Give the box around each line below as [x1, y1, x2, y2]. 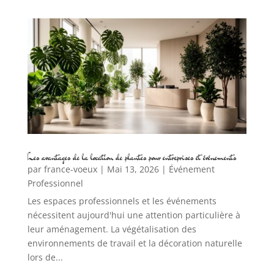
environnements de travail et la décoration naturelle [27, 237, 242, 249]
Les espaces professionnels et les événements [27, 194, 217, 207]
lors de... [27, 251, 63, 263]
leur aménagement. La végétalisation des [27, 223, 196, 235]
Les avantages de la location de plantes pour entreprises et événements [27, 149, 236, 164]
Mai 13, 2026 [106, 163, 159, 175]
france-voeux [43, 163, 97, 175]
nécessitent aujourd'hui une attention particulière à [27, 209, 240, 221]
